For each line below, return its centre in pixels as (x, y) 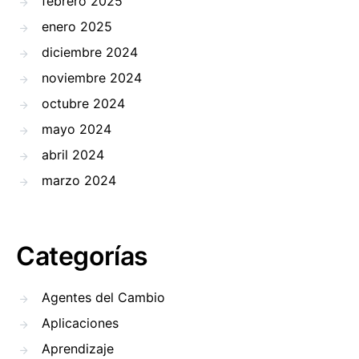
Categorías (82, 256)
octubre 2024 (83, 104)
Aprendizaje (78, 349)
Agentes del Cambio (103, 298)
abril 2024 (73, 155)
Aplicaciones (80, 323)
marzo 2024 (79, 181)
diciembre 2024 (90, 52)
